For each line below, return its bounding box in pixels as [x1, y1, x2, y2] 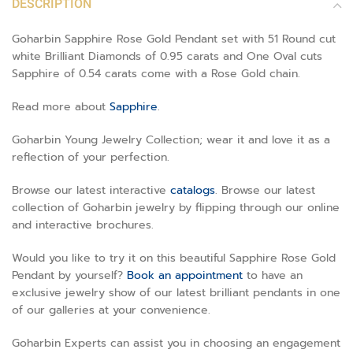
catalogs [170, 182, 215, 199]
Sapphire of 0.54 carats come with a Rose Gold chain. [12, 65, 300, 82]
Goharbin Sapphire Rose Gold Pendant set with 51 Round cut [12, 31, 336, 47]
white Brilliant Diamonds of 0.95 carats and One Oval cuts [12, 48, 322, 65]
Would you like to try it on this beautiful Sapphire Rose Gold [12, 250, 336, 266]
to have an [243, 267, 303, 284]
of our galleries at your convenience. [12, 302, 210, 318]
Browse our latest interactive [12, 182, 170, 199]
